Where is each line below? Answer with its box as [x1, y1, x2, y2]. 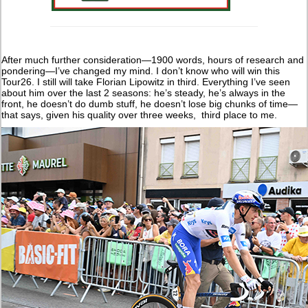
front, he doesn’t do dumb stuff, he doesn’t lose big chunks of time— [1, 98, 298, 109]
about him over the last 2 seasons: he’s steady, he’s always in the [1, 87, 286, 98]
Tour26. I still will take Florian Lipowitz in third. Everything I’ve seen [1, 76, 291, 87]
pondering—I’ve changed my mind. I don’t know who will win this [1, 65, 280, 76]
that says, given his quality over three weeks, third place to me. [1, 109, 278, 120]
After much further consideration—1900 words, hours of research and [1, 54, 305, 65]
